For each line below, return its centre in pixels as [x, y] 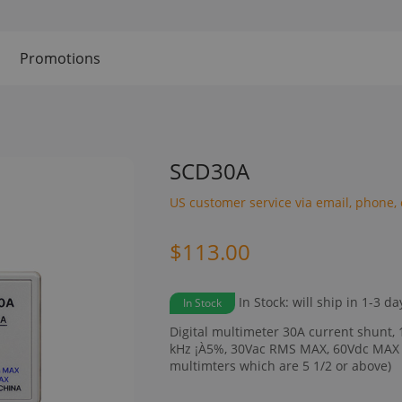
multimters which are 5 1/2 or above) [280, 366]
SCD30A [210, 171]
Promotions [60, 58]
